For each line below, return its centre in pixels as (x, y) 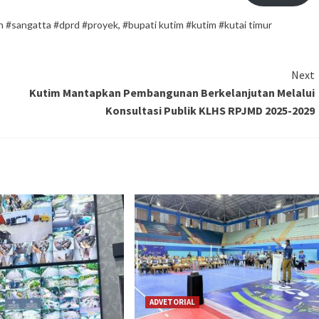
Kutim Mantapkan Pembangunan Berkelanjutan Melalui (172, 92)
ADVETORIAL (172, 302)
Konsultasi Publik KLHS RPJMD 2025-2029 (210, 110)
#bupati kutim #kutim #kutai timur (197, 24)
